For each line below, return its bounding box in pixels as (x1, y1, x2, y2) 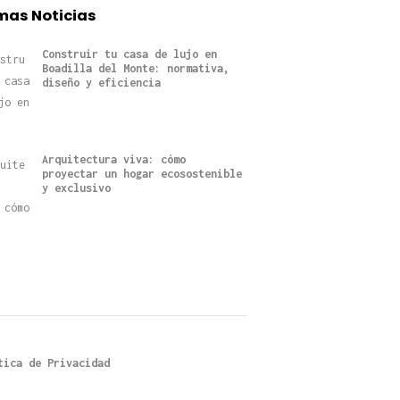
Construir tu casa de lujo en (41, 46, 217, 61)
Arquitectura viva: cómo (41, 153, 186, 167)
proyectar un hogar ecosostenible (41, 167, 242, 181)
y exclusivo (41, 181, 111, 196)
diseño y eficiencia (41, 75, 161, 89)
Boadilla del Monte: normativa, (41, 61, 229, 75)
